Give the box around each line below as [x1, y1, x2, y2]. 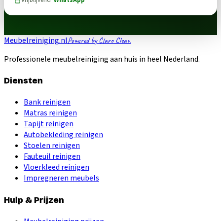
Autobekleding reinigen [24, 129, 103, 141]
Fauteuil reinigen [24, 151, 80, 162]
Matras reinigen [24, 108, 77, 119]
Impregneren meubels [24, 173, 99, 184]
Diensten [4, 75, 43, 86]
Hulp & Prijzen [4, 194, 64, 205]
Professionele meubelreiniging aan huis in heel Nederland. [4, 53, 200, 65]
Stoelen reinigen [24, 140, 80, 151]
